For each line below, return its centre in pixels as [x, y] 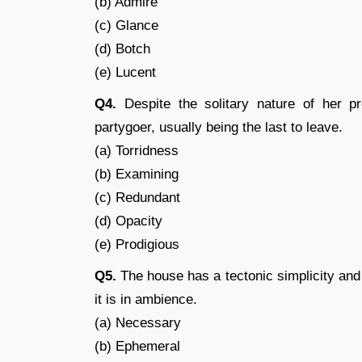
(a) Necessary [138, 323]
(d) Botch [122, 49]
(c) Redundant [137, 198]
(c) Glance [126, 25]
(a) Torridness [137, 151]
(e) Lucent [125, 72]
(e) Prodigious [137, 244]
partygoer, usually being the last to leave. [219, 127]
